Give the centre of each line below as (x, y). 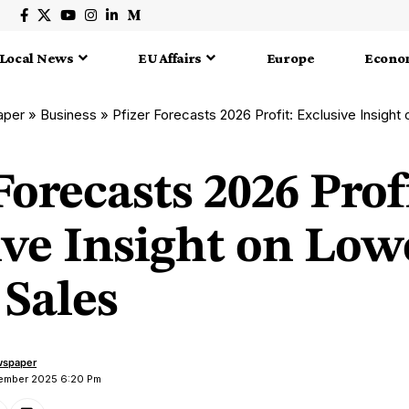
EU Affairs (170, 58)
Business (68, 114)
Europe (290, 58)
